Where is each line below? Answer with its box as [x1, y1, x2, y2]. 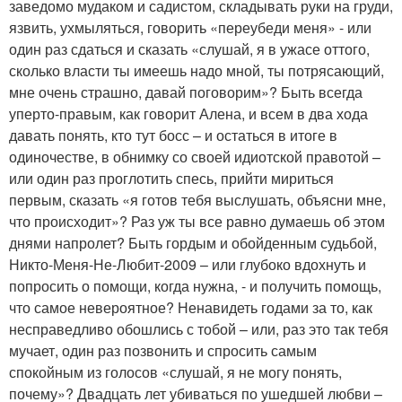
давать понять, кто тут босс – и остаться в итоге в [9, 125, 337, 145]
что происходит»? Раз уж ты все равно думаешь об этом [9, 211, 385, 232]
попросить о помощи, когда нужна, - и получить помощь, [9, 275, 381, 296]
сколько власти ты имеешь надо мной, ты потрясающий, [9, 60, 384, 81]
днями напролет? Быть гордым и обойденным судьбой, [9, 232, 377, 253]
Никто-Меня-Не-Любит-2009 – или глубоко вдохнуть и [9, 254, 366, 275]
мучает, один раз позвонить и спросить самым [9, 340, 317, 361]
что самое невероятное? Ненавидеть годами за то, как [9, 297, 372, 318]
